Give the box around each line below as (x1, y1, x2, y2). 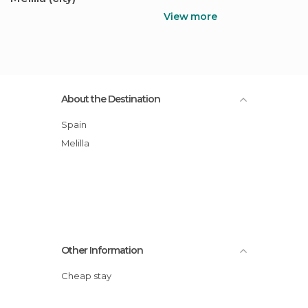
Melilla (69, 137, 89, 148)
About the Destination (61, 93, 160, 105)
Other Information (61, 244, 143, 256)
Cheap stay (68, 270, 111, 281)
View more (164, 10, 217, 23)
